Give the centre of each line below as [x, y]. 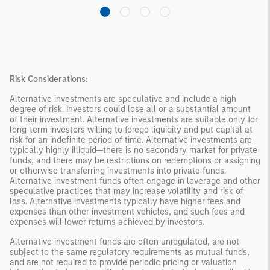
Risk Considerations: [49, 79]
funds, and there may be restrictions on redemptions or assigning [135, 160]
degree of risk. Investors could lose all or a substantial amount [130, 109]
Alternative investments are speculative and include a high [123, 99]
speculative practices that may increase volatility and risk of [127, 191]
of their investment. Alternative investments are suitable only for [134, 119]
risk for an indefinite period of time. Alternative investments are [131, 140]
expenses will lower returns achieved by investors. [107, 222]
